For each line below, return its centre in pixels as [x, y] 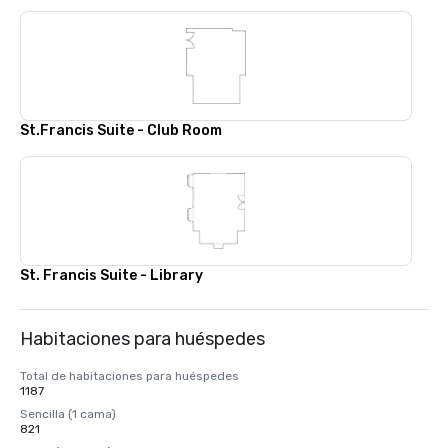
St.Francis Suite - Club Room [121, 130]
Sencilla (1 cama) [68, 414]
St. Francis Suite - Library [111, 275]
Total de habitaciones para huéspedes [129, 376]
